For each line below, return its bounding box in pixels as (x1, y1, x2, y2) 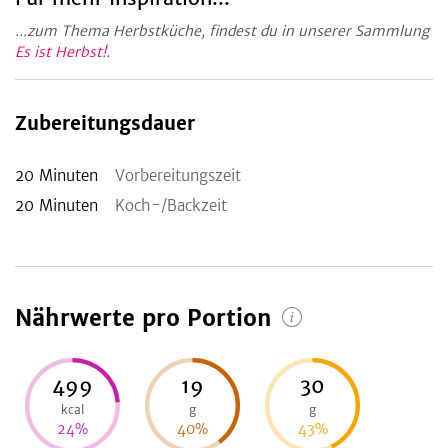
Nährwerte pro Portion (15, 304, 272, 333)
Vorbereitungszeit (115, 166, 241, 186)
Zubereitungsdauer (15, 112, 195, 136)
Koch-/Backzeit (115, 196, 227, 216)
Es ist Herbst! (15, 43, 106, 62)
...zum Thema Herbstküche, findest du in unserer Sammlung (15, 22, 429, 41)
